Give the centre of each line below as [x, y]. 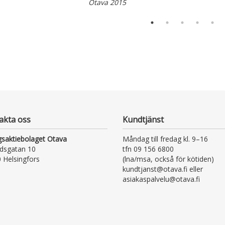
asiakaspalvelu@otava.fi [161, 179]
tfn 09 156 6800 [148, 149]
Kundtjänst [143, 120]
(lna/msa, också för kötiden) [168, 159]
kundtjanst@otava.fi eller [162, 169]
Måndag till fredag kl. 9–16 [165, 139]
